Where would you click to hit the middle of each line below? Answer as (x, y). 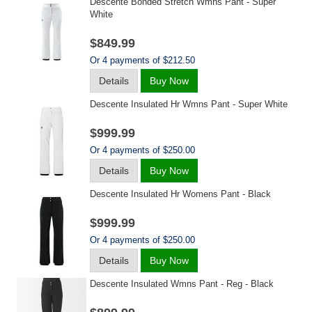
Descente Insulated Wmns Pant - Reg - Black (182, 284)
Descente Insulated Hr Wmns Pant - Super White (189, 104)
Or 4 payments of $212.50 (142, 60)
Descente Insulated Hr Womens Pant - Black (180, 194)
